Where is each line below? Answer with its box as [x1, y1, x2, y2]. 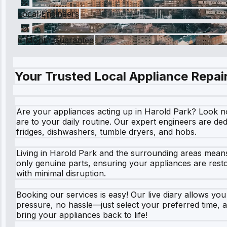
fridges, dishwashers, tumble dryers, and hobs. [16, 126, 197, 137]
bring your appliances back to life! [16, 209, 147, 220]
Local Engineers [18, 8, 79, 19]
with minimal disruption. [16, 168, 106, 178]
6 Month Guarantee [18, 34, 94, 45]
